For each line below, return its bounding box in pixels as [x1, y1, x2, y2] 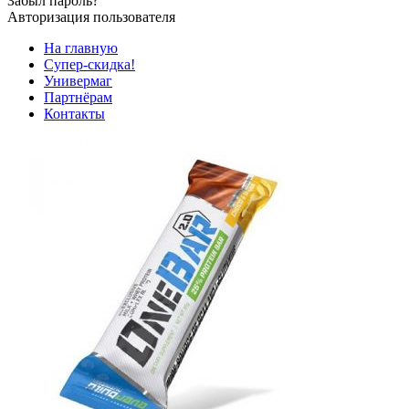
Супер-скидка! [44, 57, 135, 72]
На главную [44, 40, 118, 56]
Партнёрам [44, 89, 112, 105]
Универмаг [44, 73, 112, 89]
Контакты [44, 106, 105, 121]
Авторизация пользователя [7, 9, 175, 25]
